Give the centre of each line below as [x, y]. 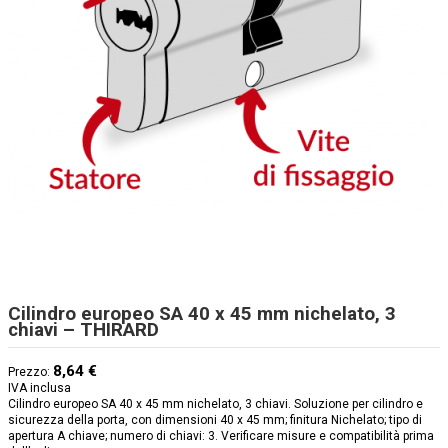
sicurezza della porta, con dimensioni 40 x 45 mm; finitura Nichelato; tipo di [215, 420]
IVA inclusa [39, 388]
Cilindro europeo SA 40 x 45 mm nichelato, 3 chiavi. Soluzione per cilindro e [215, 404]
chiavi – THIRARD [83, 329]
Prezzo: [30, 372]
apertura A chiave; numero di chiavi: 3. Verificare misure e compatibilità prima [221, 436]
